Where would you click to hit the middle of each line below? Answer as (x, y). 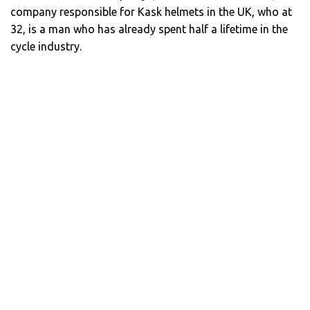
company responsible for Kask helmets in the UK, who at (151, 11)
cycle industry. (46, 46)
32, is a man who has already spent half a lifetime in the (149, 29)
